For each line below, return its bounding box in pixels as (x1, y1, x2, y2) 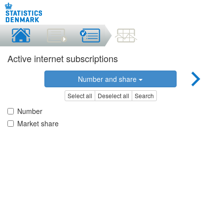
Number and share (78, 74, 139, 84)
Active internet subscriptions (7, 52, 118, 65)
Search (134, 91, 154, 100)
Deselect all (97, 91, 129, 100)
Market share (17, 118, 59, 129)
